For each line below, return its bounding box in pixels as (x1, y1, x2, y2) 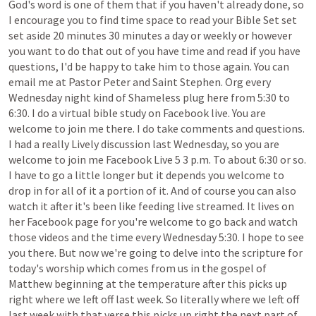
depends (166, 168, 206, 182)
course (204, 183, 236, 197)
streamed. (196, 199, 245, 213)
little (75, 168, 100, 182)
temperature (138, 276, 200, 291)
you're (118, 214, 147, 229)
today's (8, 261, 44, 275)
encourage (14, 13, 65, 27)
